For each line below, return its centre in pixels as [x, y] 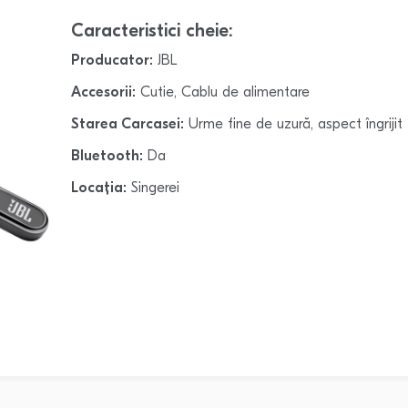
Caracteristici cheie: [152, 31]
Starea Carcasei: [128, 124]
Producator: [112, 61]
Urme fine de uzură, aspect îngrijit [294, 124]
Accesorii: [104, 92]
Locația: [99, 188]
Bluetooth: [107, 156]
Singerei [153, 188]
